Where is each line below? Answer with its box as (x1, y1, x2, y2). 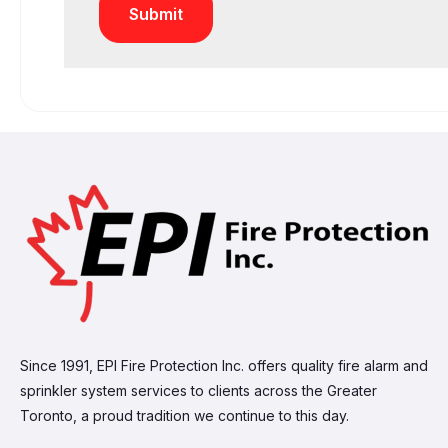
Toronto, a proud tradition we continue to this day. (20, 407, 349, 424)
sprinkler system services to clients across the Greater (20, 382, 377, 399)
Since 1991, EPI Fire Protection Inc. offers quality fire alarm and (20, 357, 428, 374)
